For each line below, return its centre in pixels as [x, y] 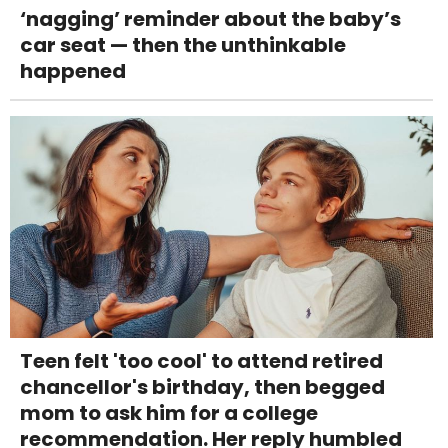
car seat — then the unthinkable [183, 45]
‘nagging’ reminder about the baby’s [210, 19]
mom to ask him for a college [169, 413]
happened [73, 71]
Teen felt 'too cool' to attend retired [201, 361]
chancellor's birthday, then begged [202, 387]
